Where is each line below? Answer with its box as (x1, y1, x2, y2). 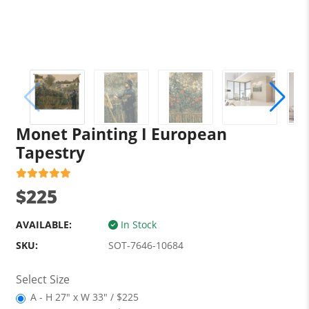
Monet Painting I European (15, 123, 227, 145)
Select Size (15, 272, 70, 287)
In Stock (117, 218, 157, 231)
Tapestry (15, 141, 85, 163)
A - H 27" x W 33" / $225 (30, 290, 139, 303)
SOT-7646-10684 (108, 239, 183, 252)
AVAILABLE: (15, 218, 72, 231)
